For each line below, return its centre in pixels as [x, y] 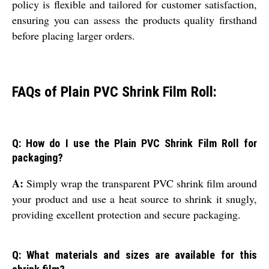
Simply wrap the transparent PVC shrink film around [140, 183]
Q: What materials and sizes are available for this [134, 255]
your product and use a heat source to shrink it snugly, [134, 199]
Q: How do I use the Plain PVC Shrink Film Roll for [134, 144]
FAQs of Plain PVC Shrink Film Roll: [114, 92]
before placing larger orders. [74, 36]
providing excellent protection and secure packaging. [126, 215]
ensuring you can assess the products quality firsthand [134, 20]
